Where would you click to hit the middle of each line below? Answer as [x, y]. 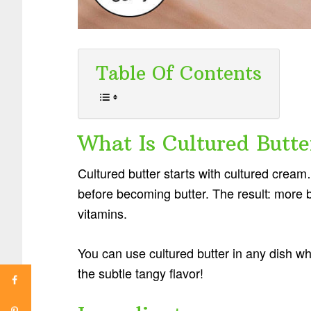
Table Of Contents [179, 73]
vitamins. [102, 213]
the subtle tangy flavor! [141, 273]
